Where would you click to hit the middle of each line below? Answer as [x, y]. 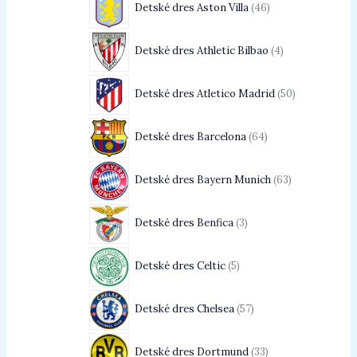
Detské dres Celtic [180, 266]
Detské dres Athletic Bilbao [201, 51]
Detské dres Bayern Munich [202, 180]
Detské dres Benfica [184, 223]
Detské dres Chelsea [184, 309]
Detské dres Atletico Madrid [204, 94]
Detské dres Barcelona [190, 137]
